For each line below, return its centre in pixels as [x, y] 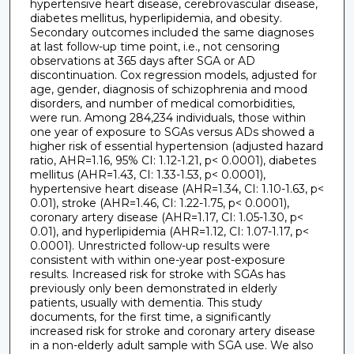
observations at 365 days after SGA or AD [142, 61]
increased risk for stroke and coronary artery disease [172, 331]
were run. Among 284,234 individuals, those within [168, 118]
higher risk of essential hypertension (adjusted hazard [176, 147]
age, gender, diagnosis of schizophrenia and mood [168, 90]
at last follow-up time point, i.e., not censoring [154, 47]
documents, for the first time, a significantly [150, 317]
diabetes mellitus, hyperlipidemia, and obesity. [156, 19]
